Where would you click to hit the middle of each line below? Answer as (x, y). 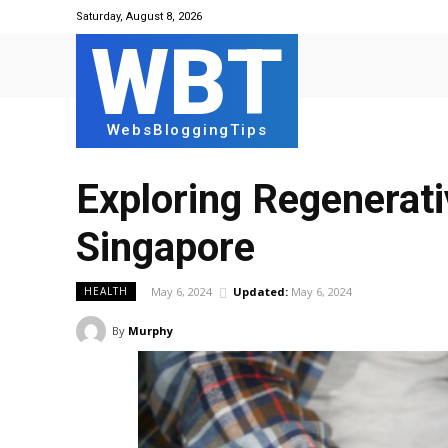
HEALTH (106, 291)
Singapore (165, 247)
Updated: (260, 292)
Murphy (150, 331)
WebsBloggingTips (187, 130)
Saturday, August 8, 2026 (139, 16)
